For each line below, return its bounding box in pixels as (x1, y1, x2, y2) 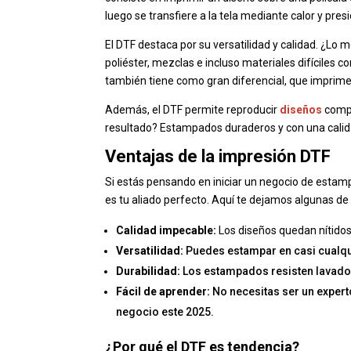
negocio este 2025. (116, 306, 215, 319)
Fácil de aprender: (116, 285, 211, 299)
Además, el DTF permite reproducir (105, 103, 280, 117)
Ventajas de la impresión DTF (105, 147, 331, 167)
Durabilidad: (116, 265, 181, 278)
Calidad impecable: (116, 224, 217, 237)
